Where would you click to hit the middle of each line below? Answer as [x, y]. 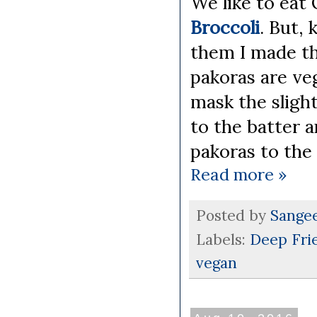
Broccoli [225, 27]
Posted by [233, 215]
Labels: [223, 239]
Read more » [238, 174]
